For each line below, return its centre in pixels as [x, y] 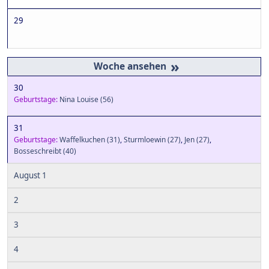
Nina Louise [79, 99]
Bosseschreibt [38, 151]
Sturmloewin [145, 139]
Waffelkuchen [82, 139]
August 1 [30, 175]
